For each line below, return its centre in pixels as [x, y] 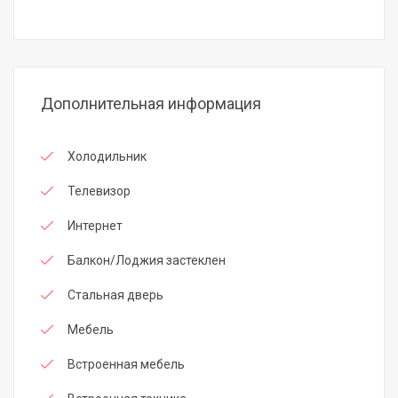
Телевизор [99, 191]
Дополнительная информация [151, 104]
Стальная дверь [115, 295]
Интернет [95, 226]
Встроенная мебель [126, 365]
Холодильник [107, 157]
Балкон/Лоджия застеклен [147, 261]
